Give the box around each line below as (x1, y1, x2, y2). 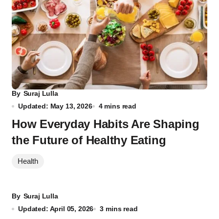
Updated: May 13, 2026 (18, 102, 92, 110)
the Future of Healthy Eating (12, 133, 166, 147)
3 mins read (100, 205, 138, 213)
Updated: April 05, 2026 (18, 205, 94, 213)
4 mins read (98, 102, 136, 110)
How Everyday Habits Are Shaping (12, 117, 199, 131)
